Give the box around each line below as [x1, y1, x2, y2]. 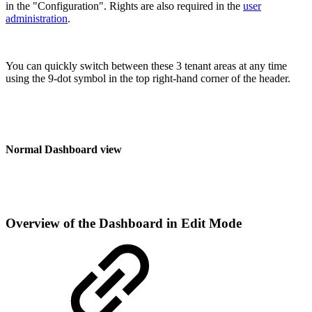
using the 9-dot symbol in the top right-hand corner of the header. [6, 72, 290, 84]
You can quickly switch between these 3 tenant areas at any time [6, 59, 287, 72]
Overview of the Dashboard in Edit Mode [6, 216, 242, 231]
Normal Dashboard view [6, 143, 122, 155]
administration [6, 12, 68, 24]
